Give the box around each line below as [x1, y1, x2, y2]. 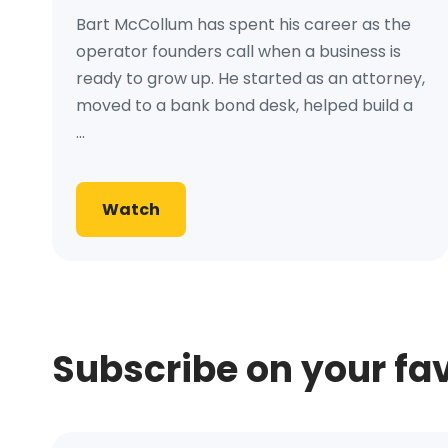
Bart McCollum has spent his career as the [76, 13, 411, 37]
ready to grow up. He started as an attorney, [76, 67, 425, 91]
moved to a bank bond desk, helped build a [76, 94, 413, 118]
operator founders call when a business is [76, 40, 401, 64]
